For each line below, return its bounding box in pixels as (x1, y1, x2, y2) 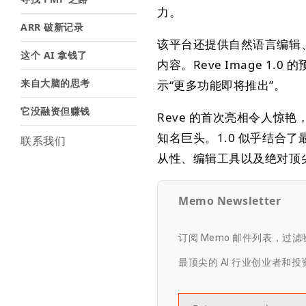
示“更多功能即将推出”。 (157, 77, 286, 93)
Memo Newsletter (178, 193, 281, 208)
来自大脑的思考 (20, 76, 90, 89)
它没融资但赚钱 (20, 105, 90, 117)
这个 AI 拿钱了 (20, 48, 87, 61)
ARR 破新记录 (20, 20, 84, 33)
